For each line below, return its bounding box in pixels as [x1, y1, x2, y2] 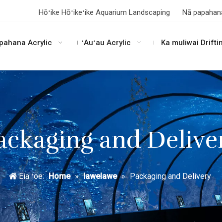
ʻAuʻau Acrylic [81, 38, 131, 47]
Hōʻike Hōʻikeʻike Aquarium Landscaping [38, 8, 172, 17]
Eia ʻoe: [16, 171, 46, 181]
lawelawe [83, 171, 117, 181]
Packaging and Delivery [129, 171, 211, 181]
